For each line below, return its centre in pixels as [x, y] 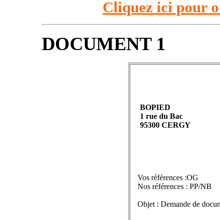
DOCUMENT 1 [104, 44]
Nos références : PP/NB [175, 186]
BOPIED [155, 107]
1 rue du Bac [161, 116]
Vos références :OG [168, 178]
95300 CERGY [165, 125]
